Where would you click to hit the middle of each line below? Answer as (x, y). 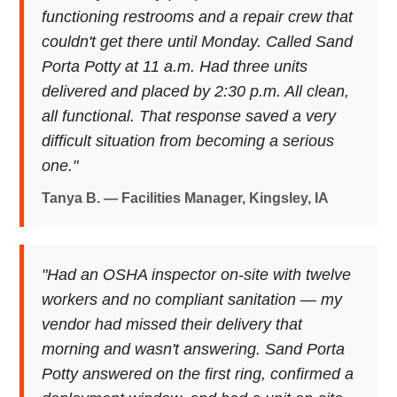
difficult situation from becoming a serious (188, 141)
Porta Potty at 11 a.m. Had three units (175, 66)
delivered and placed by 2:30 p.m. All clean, (196, 91)
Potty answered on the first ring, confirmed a (198, 374)
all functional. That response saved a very (189, 116)
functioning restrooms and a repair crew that (198, 17)
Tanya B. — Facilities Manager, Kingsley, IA (186, 198)
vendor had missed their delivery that (172, 324)
